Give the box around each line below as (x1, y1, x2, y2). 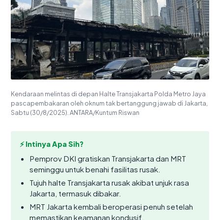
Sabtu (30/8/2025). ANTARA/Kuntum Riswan (11, 109, 139, 117)
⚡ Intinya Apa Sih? (20, 139, 83, 149)
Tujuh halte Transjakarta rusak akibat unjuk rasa (29, 178, 189, 188)
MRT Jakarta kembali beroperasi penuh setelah (29, 202, 193, 212)
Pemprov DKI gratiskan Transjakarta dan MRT (29, 154, 186, 164)
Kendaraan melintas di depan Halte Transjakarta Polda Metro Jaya (11, 90, 206, 98)
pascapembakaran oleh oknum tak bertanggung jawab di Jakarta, (11, 99, 208, 108)
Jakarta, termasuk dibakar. (29, 189, 121, 198)
